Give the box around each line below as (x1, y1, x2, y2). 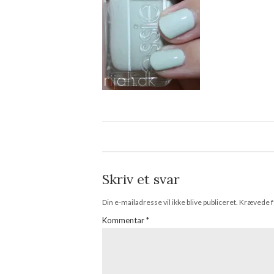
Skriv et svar (102, 171, 180, 188)
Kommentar (102, 215, 146, 226)
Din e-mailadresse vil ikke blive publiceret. (102, 198, 238, 207)
